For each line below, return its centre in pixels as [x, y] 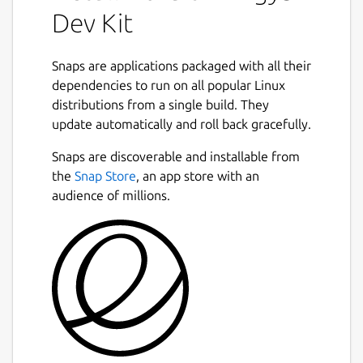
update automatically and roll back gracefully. [181, 124]
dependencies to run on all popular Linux [169, 85]
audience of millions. [111, 195]
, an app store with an [198, 175]
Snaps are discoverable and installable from [176, 156]
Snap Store [105, 175]
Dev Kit [92, 22]
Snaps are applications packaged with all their [181, 65]
